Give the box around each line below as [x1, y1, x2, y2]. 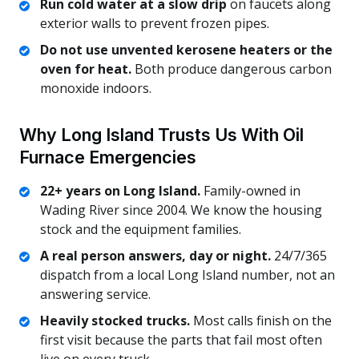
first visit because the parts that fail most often [39, 330, 322, 349]
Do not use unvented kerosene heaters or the [39, 41, 333, 59]
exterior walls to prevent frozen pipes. [39, 14, 269, 33]
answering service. [39, 285, 151, 304]
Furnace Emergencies [19, 147, 196, 168]
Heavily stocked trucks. [39, 311, 190, 329]
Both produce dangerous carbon [131, 60, 332, 79]
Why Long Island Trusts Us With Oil [19, 124, 304, 146]
